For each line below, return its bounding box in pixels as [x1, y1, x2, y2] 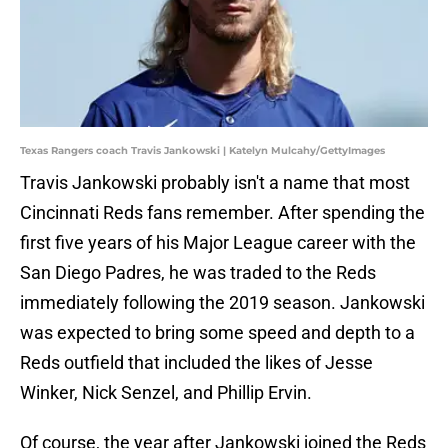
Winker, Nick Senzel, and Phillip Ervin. [20, 382, 312, 404]
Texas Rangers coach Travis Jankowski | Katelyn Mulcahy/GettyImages [20, 144, 385, 158]
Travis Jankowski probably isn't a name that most [20, 172, 410, 194]
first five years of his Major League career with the [20, 232, 416, 254]
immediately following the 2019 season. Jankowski [20, 292, 425, 314]
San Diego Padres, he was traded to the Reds [20, 262, 376, 284]
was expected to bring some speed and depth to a [20, 322, 415, 344]
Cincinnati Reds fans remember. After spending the [20, 202, 425, 224]
